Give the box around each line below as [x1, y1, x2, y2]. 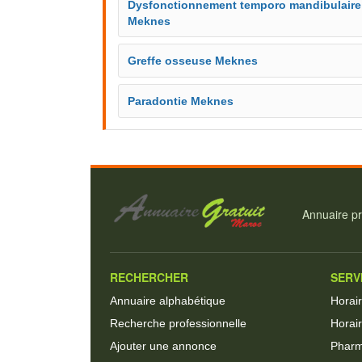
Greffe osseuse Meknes [128, 54, 258, 67]
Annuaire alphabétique [110, 293, 225, 307]
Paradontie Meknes [128, 95, 234, 107]
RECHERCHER [110, 268, 188, 285]
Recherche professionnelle [110, 316, 246, 330]
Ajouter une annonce [110, 339, 217, 352]
